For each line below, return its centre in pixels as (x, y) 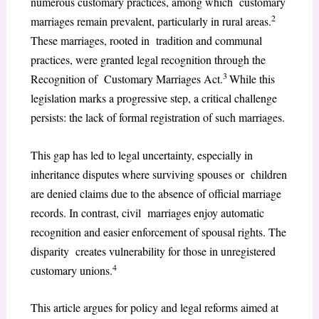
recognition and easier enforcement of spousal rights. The (158, 231)
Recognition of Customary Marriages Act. (126, 79)
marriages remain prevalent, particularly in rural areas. (151, 21)
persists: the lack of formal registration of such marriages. (157, 117)
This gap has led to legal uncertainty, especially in (141, 155)
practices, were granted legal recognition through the (148, 60)
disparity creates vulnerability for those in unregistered (153, 251)
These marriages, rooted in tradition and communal (146, 41)
